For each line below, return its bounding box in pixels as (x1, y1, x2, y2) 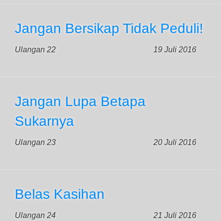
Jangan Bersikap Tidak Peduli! (15, 21, 203, 36)
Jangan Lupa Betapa (15, 94, 146, 109)
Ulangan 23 (15, 138, 56, 147)
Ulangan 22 (15, 45, 56, 54)
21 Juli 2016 (153, 211, 196, 220)
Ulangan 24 (15, 211, 56, 220)
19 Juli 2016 (153, 45, 196, 54)
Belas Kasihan (15, 186, 105, 202)
